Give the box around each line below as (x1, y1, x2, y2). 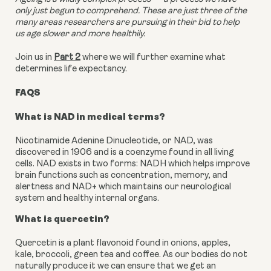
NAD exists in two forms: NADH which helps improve (36, 160, 250, 169)
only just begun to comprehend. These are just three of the (15, 7, 247, 16)
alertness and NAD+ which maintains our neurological (15, 183, 231, 192)
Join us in (15, 53, 54, 63)
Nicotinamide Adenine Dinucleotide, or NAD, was (15, 137, 213, 146)
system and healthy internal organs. (15, 194, 159, 204)
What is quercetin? (15, 214, 109, 225)
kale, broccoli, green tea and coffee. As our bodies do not (15, 250, 247, 260)
